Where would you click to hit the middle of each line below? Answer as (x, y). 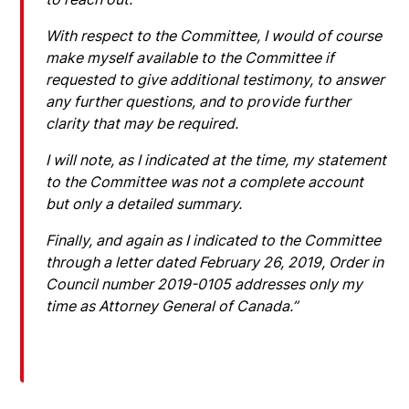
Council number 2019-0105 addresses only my (204, 283)
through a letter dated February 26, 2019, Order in (215, 262)
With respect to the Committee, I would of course (214, 35)
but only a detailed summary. (144, 203)
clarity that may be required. (142, 123)
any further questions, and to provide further (199, 101)
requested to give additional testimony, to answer (215, 79)
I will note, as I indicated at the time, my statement (216, 159)
